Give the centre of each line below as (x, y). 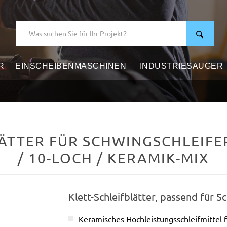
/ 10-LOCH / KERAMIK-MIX (113, 158)
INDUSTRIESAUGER (181, 66)
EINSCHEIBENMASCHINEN (71, 66)
